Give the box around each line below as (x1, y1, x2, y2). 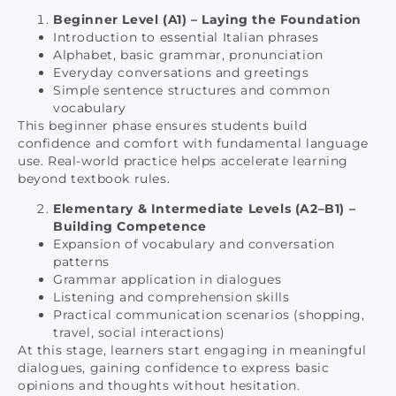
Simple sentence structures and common (53, 81, 331, 98)
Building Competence (53, 217, 207, 234)
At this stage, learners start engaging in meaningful (18, 341, 367, 358)
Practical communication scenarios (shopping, (53, 306, 365, 323)
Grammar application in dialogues (53, 270, 282, 287)
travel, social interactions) (53, 324, 225, 340)
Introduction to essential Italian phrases (53, 28, 319, 45)
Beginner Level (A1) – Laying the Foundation (53, 11, 362, 27)
